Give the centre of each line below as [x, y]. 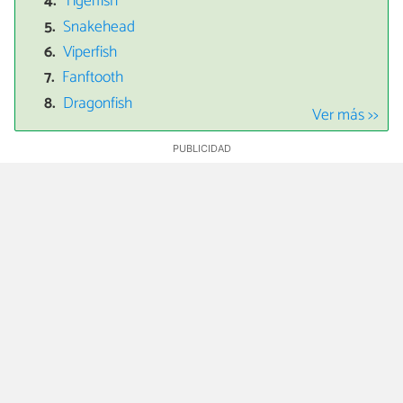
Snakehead [99, 27]
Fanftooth [93, 78]
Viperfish [90, 53]
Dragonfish [98, 103]
